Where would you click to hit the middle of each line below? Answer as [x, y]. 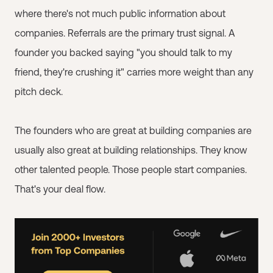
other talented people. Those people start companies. [131, 169]
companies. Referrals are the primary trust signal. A [125, 33]
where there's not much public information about [120, 13]
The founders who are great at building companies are [133, 130]
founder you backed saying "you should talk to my [123, 52]
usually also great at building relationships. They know [131, 150]
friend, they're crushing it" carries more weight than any [134, 72]
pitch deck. [39, 91]
